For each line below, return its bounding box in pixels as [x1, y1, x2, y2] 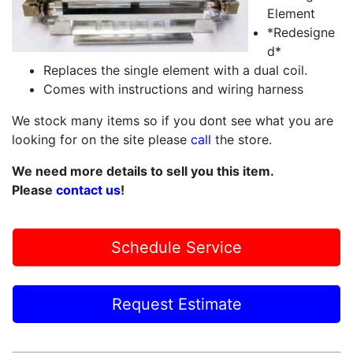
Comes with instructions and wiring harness [43, 81, 303, 97]
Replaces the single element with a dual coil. [43, 62, 307, 78]
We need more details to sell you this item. [12, 163, 274, 179]
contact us [56, 182, 121, 198]
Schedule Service [111, 238, 242, 257]
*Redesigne [267, 24, 335, 40]
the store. [211, 132, 272, 147]
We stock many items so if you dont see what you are [12, 113, 333, 128]
